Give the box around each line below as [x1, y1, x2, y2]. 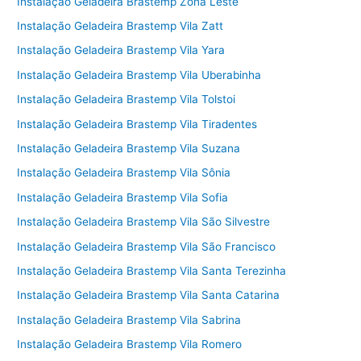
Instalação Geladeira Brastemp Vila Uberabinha [17, 68, 262, 81]
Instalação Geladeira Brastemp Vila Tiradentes [17, 117, 258, 131]
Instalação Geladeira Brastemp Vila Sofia [17, 190, 229, 204]
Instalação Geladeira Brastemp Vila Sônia [17, 166, 231, 180]
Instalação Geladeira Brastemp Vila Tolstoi [17, 93, 236, 106]
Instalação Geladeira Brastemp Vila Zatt [17, 19, 224, 32]
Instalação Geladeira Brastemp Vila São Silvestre [17, 215, 271, 229]
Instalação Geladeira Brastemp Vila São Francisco [17, 239, 276, 253]
